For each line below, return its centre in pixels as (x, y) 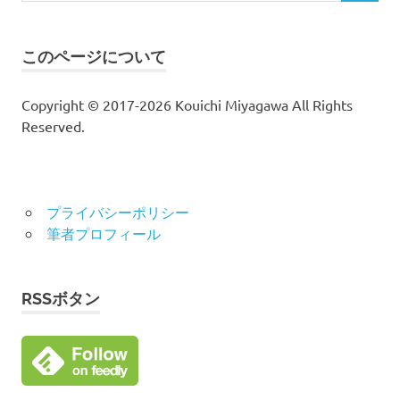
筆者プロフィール (103, 233)
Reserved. (53, 125)
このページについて (94, 56)
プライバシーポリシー (117, 211)
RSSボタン (61, 298)
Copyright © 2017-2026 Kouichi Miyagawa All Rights (187, 104)
